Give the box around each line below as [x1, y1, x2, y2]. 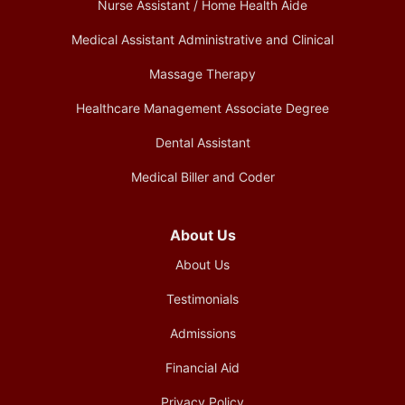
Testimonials [166, 291, 239, 307]
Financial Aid [165, 360, 240, 376]
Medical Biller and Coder [130, 169, 275, 185]
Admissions [169, 325, 236, 342]
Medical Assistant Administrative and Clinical [71, 32, 334, 48]
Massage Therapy [149, 66, 256, 82]
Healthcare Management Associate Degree [76, 100, 329, 117]
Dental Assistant [155, 135, 250, 151]
